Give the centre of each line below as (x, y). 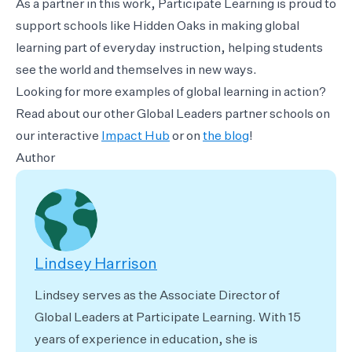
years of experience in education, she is (146, 341)
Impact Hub (136, 137)
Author (35, 159)
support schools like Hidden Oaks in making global (158, 27)
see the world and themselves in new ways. (136, 71)
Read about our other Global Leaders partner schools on (173, 115)
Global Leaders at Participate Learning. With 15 (168, 319)
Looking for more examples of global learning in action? (171, 93)
